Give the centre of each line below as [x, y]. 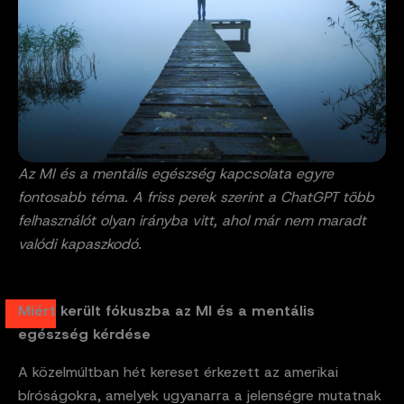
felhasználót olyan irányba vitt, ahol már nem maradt [192, 221]
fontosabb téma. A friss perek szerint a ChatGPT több [196, 197]
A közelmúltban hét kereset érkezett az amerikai [178, 372]
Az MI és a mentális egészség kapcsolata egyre [176, 174]
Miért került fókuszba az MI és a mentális [166, 311]
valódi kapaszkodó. [80, 244]
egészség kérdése [84, 335]
